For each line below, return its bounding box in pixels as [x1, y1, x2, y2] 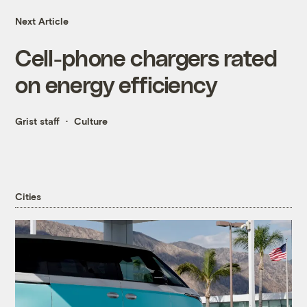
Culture [74, 115, 108, 127]
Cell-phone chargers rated [15, 44, 278, 71]
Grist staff [15, 115, 60, 127]
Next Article [15, 15, 69, 27]
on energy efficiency [15, 71, 217, 98]
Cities [15, 190, 41, 202]
